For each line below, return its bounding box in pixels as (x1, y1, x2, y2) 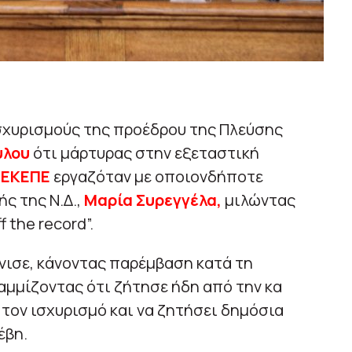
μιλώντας (221, 189, 295, 211)
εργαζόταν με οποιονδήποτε (53, 166, 263, 188)
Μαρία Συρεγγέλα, (83, 189, 222, 211)
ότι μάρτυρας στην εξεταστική (29, 142, 259, 164)
